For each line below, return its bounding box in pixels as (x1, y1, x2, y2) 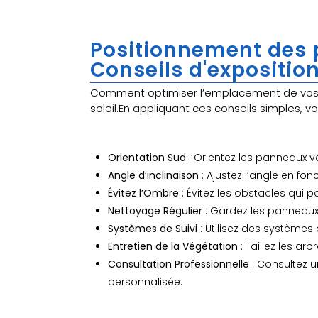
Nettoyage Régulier (108, 203, 202, 218)
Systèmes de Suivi (108, 221, 197, 236)
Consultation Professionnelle (108, 256, 249, 271)
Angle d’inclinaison (108, 168, 199, 182)
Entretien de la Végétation (108, 238, 238, 253)
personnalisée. (108, 274, 182, 289)
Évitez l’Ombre (108, 185, 179, 200)
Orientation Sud (108, 150, 186, 165)
